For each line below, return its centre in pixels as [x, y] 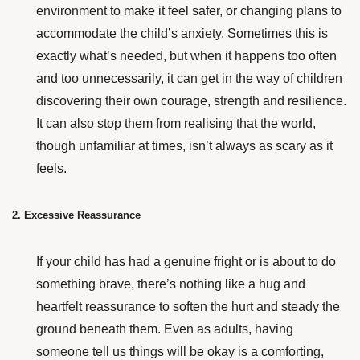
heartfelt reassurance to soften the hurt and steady [178, 307]
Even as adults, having [229, 329]
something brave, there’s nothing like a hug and [171, 284]
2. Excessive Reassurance [76, 215]
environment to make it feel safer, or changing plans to [189, 11]
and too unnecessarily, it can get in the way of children [189, 78]
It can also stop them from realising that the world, [176, 123]
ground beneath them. [100, 329]
